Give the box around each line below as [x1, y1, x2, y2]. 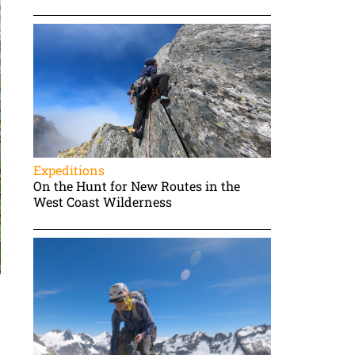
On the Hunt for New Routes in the [33, 177, 241, 194]
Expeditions [33, 161, 105, 178]
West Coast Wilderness [33, 193, 173, 210]
